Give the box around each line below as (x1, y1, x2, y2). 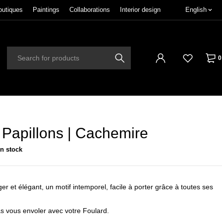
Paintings (33, 6, 59, 13)
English (185, 6, 207, 13)
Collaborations (69, 6, 110, 13)
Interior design (120, 6, 161, 13)
